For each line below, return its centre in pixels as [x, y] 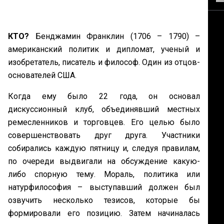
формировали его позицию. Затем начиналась [104, 213]
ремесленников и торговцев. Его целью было [104, 122]
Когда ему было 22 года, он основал [104, 96]
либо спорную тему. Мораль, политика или [104, 174]
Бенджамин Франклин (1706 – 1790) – [114, 36]
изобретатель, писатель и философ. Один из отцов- [104, 62]
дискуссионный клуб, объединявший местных [104, 109]
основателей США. [43, 75]
